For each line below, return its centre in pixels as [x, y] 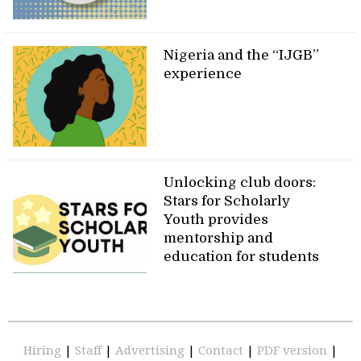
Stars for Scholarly [227, 201]
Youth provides [216, 220]
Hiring [44, 351]
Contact [222, 351]
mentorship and [219, 239]
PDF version [294, 351]
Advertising [151, 351]
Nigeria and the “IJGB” [242, 56]
